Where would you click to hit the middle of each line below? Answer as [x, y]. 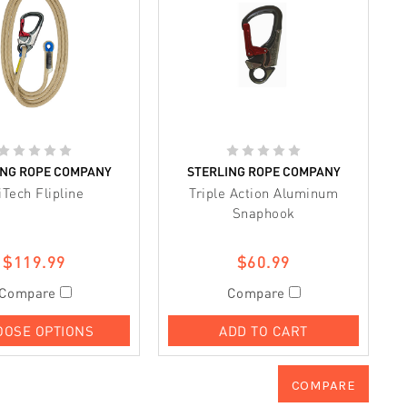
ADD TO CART [263, 330]
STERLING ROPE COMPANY [263, 171]
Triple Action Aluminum [263, 192]
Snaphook [263, 212]
